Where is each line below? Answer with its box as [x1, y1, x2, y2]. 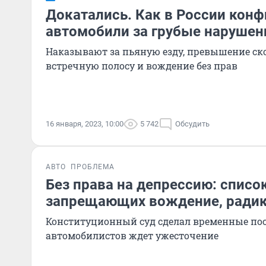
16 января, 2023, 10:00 [46, 119, 123, 128]
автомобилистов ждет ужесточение [46, 229, 218, 242]
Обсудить [175, 119, 210, 128]
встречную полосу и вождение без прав [46, 59, 237, 72]
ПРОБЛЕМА [71, 163, 115, 171]
